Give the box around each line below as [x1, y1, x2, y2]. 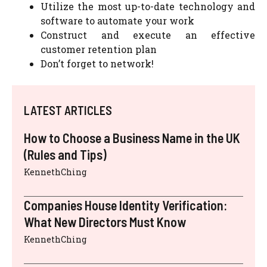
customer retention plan [41, 43, 157, 55]
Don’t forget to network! [41, 57, 154, 70]
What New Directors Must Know [24, 214, 186, 229]
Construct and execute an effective [41, 29, 255, 41]
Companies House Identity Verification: [24, 197, 227, 213]
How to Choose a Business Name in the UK [24, 130, 240, 145]
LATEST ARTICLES [24, 103, 112, 117]
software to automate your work [41, 14, 194, 27]
